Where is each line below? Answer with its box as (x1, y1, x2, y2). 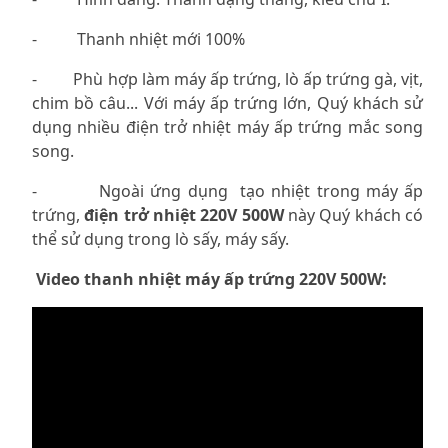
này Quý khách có (283, 203, 424, 226)
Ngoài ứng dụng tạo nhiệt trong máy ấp (99, 179, 424, 202)
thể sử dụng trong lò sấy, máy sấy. (32, 227, 289, 250)
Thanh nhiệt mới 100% (77, 27, 245, 50)
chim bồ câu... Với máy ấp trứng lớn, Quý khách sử (32, 91, 423, 114)
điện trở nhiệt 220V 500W (84, 203, 284, 226)
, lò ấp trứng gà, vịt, (276, 67, 424, 90)
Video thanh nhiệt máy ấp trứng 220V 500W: (32, 267, 387, 290)
